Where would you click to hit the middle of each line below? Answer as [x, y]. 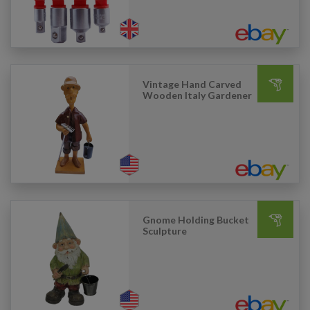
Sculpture [165, 231]
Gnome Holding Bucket [196, 220]
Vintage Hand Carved [192, 84]
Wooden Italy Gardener [197, 95]
